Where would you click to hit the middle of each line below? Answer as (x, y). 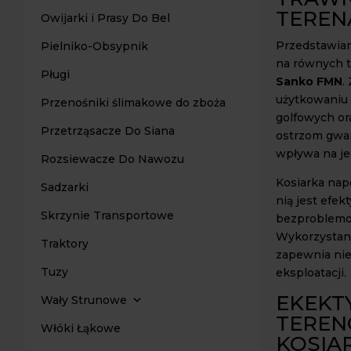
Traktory (65, 244)
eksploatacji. (311, 272)
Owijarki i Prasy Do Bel (105, 18)
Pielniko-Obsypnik (94, 46)
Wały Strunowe (84, 300)
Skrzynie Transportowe (107, 215)
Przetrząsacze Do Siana (108, 131)
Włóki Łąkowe (81, 328)
